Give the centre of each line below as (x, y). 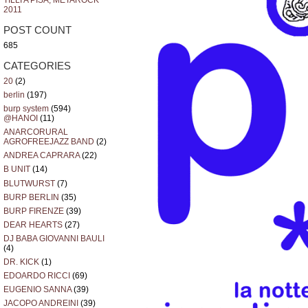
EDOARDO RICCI (37, 276)
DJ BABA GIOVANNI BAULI (54, 238)
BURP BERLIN (31, 197)
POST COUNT (37, 30)
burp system (26, 109)
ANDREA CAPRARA (42, 156)
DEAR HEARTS (33, 224)
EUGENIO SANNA (37, 290)
